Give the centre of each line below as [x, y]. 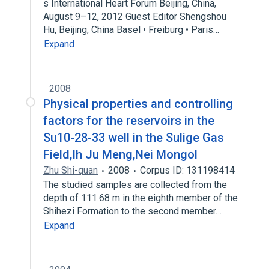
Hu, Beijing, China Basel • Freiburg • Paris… [132, 30]
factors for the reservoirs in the [129, 121]
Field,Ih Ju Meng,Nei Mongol [120, 154]
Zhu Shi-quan [71, 170]
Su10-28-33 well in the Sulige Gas [134, 138]
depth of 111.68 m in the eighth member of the [141, 198]
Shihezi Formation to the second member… [134, 211]
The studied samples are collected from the [135, 185]
